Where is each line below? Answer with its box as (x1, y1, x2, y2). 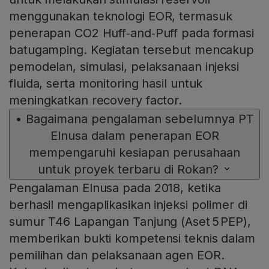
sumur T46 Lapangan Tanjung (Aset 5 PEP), (9, 214, 251, 229)
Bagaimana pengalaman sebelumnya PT (25, 112, 254, 127)
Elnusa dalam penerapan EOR (50, 128, 219, 144)
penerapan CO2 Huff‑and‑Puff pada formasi (9, 26, 254, 41)
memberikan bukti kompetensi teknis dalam (9, 231, 255, 246)
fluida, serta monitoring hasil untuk (9, 76, 203, 91)
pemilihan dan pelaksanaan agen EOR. (9, 248, 225, 263)
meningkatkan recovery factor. (9, 93, 183, 108)
